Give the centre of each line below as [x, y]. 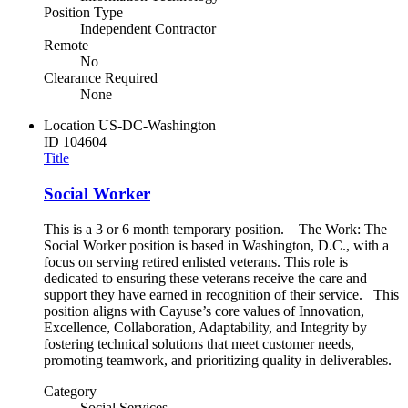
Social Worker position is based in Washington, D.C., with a [216, 245]
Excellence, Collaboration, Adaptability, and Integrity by [205, 327]
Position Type [83, 13]
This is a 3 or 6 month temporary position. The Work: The [215, 229]
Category [70, 391]
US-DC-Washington [157, 126]
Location [69, 126]
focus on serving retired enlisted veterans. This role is [196, 261]
